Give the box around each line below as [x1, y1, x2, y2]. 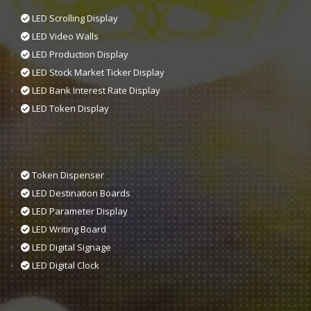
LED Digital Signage [32, 241, 111, 254]
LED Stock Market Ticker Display [32, 65, 165, 78]
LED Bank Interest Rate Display [32, 83, 160, 96]
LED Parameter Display [32, 205, 128, 218]
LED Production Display [32, 47, 128, 60]
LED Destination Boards [32, 187, 131, 200]
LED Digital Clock [32, 259, 99, 272]
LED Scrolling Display [32, 11, 118, 24]
